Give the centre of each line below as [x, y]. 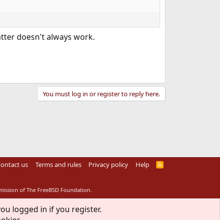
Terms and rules [58, 165]
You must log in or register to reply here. [101, 94]
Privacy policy [109, 165]
